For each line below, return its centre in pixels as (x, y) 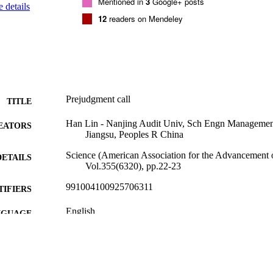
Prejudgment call (98, 99)
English (80, 211)
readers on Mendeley (145, 18)
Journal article (93, 235)
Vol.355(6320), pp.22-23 (133, 166)
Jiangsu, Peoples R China (134, 134)
